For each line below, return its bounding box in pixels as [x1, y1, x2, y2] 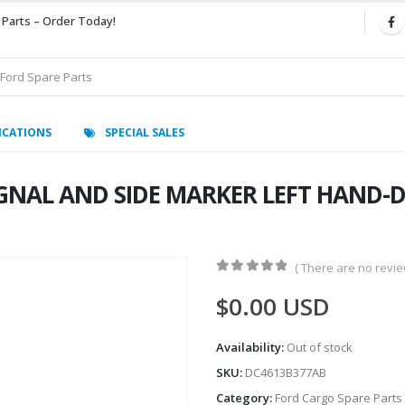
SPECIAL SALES [105, 124, 184, 140]
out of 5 [226, 277, 301, 289]
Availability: [216, 339, 287, 356]
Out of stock [287, 339, 353, 356]
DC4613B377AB [245, 364, 326, 381]
